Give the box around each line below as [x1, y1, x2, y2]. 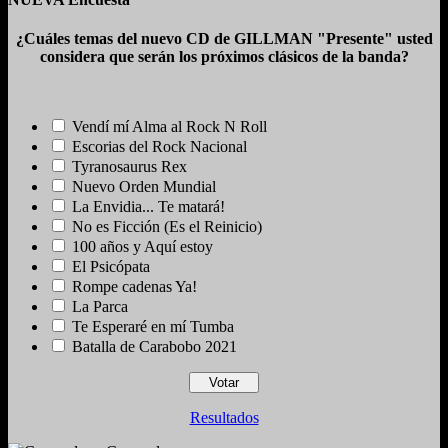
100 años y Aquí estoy [72, 238, 213, 256]
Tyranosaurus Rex [72, 158, 187, 176]
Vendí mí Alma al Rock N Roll [72, 118, 267, 136]
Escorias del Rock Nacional [72, 138, 247, 156]
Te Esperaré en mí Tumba [72, 318, 234, 336]
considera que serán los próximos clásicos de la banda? [39, 48, 409, 66]
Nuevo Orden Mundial [72, 178, 216, 196]
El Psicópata [72, 258, 150, 276]
